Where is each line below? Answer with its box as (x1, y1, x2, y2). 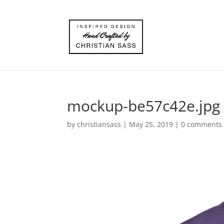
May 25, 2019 (129, 119, 173, 129)
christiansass (77, 119, 121, 129)
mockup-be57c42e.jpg (67, 95, 220, 116)
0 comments (181, 119, 222, 129)
